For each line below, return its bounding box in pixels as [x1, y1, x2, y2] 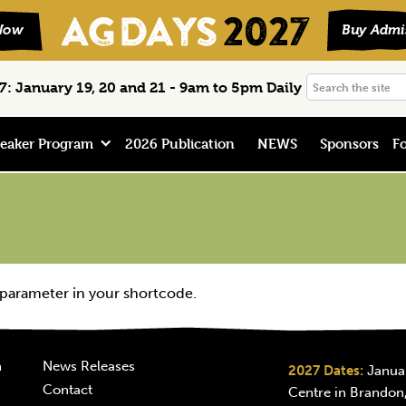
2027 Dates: [287, 362, 363, 379]
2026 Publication [124, 135, 235, 152]
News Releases [42, 358, 135, 374]
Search [305, 75, 353, 92]
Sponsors [320, 135, 379, 152]
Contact [42, 382, 92, 398]
